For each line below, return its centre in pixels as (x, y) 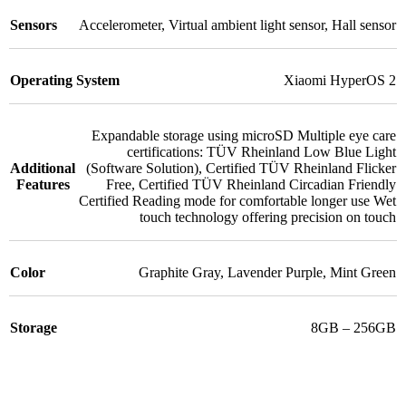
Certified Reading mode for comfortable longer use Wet (237, 200)
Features (43, 184)
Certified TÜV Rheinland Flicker (301, 168)
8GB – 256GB (353, 327)
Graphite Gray (179, 272)
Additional (43, 168)
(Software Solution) (142, 168)
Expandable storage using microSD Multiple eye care (244, 135)
